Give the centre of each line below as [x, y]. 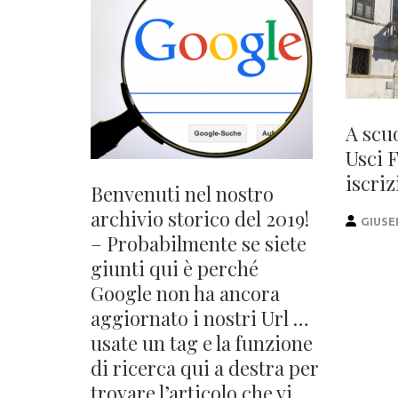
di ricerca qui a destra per [205, 368]
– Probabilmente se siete [199, 243]
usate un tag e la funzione [202, 343]
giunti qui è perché [175, 268]
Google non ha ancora [185, 293]
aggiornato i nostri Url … [200, 318]
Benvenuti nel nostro [182, 194]
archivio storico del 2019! [200, 219]
